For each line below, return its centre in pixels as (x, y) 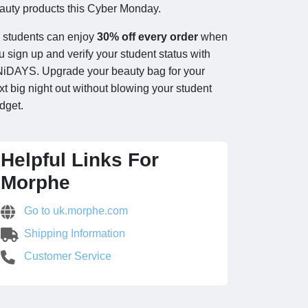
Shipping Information (73, 233)
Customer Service (66, 256)
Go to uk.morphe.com (75, 211)
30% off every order (147, 37)
